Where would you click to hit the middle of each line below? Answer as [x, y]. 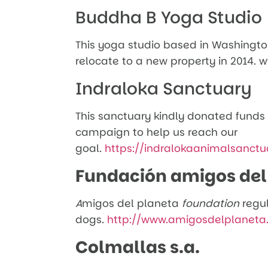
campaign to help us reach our [156, 132]
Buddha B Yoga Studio [169, 17]
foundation [211, 203]
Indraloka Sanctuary [163, 89]
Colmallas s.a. [138, 247]
